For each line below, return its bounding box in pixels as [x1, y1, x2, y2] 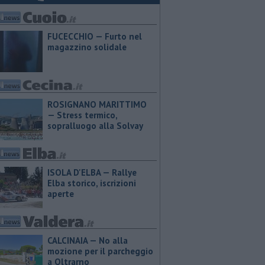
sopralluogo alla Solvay [47, 120, 143, 131]
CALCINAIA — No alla [47, 235, 128, 246]
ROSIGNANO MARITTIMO [47, 99, 147, 110]
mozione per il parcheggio [47, 245, 153, 257]
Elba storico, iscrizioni [47, 177, 136, 189]
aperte [47, 188, 74, 199]
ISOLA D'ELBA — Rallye [47, 167, 137, 178]
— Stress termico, [47, 109, 117, 121]
